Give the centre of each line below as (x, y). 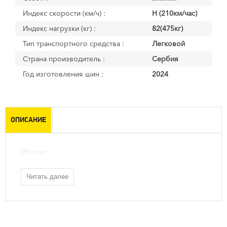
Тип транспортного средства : (73, 44)
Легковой (168, 44)
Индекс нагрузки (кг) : (59, 28)
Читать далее (47, 177)
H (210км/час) (175, 13)
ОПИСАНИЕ (28, 120)
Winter (33, 153)
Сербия (165, 59)
